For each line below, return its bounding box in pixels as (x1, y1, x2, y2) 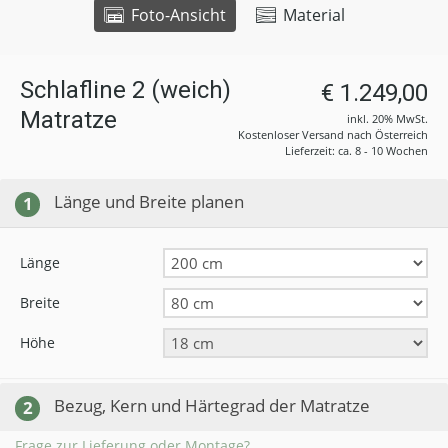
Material (278, 4, 345, 26)
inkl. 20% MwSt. (347, 111, 428, 126)
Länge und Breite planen (54, 190, 244, 213)
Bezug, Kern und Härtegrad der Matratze (54, 393, 370, 417)
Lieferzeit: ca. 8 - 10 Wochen (285, 143, 428, 158)
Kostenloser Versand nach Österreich (238, 127, 428, 142)
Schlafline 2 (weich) (20, 76, 231, 104)
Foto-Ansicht (126, 4, 226, 26)
